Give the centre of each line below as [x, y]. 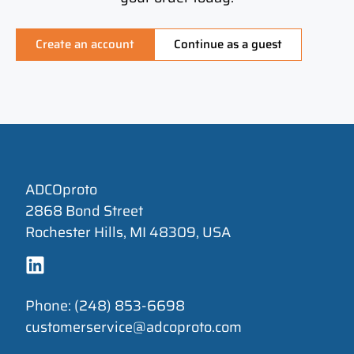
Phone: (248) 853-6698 [105, 305]
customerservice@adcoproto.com [134, 327]
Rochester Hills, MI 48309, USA [128, 233]
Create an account [85, 44]
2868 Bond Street [85, 211]
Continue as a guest [228, 44]
